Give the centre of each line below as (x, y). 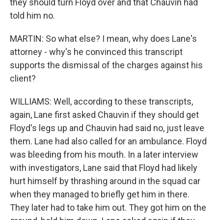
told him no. (32, 15)
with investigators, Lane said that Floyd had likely (104, 168)
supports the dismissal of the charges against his (106, 65)
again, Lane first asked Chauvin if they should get (104, 115)
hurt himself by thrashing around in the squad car (105, 181)
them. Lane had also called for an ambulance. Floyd (108, 141)
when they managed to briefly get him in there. (100, 194)
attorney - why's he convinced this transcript (96, 52)
